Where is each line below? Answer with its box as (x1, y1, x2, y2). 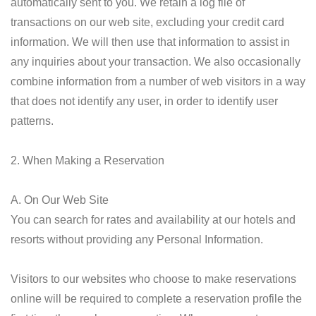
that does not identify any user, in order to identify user (11, 95, 278, 107)
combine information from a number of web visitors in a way (11, 75, 305, 87)
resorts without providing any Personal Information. (11, 233, 263, 245)
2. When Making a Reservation (11, 154, 164, 166)
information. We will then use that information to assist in (11, 36, 290, 48)
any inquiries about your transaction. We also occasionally (11, 56, 300, 68)
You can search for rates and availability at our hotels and (11, 214, 296, 226)
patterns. (11, 115, 54, 127)
